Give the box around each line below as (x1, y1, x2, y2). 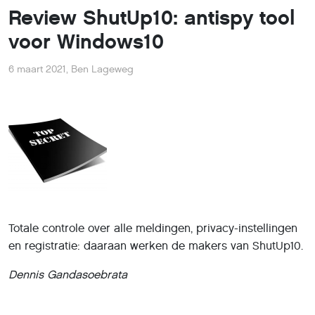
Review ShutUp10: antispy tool (8, 6, 295, 30)
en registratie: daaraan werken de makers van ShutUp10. (8, 239, 303, 252)
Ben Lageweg (71, 63, 134, 75)
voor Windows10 (8, 30, 164, 54)
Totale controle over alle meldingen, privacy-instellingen (8, 221, 297, 235)
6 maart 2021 (8, 63, 66, 75)
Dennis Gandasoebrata (8, 268, 127, 281)
